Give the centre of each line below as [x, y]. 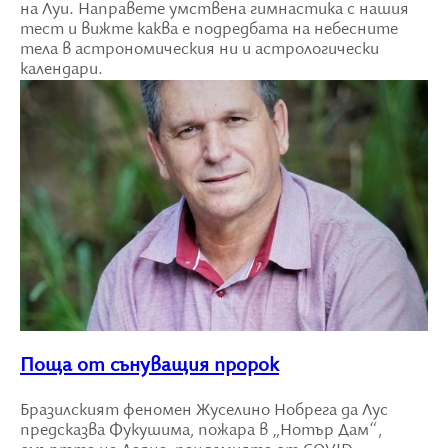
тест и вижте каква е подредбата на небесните [209, 29]
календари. [61, 69]
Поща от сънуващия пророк [149, 366]
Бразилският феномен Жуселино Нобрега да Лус [204, 410]
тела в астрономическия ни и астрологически [199, 49]
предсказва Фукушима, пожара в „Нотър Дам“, [201, 430]
